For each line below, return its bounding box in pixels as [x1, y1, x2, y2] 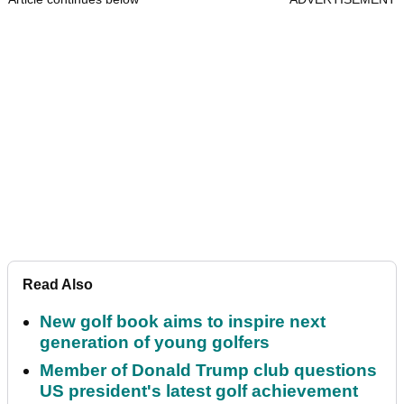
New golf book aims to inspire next [40, 312, 326, 332]
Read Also [23, 277, 93, 293]
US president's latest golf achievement [40, 381, 358, 401]
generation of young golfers [40, 333, 270, 353]
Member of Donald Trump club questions [40, 361, 377, 381]
